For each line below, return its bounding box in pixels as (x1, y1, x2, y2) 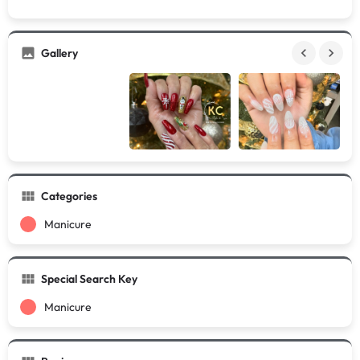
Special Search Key (41, 271, 137, 286)
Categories (41, 188, 97, 203)
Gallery (41, 46, 78, 60)
